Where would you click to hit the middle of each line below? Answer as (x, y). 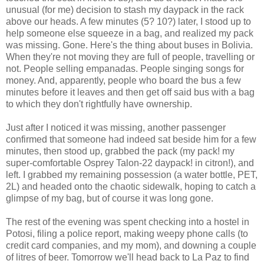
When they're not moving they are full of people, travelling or (130, 57)
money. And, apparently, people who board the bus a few (123, 80)
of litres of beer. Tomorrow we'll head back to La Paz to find (128, 257)
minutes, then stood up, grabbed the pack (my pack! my (120, 151)
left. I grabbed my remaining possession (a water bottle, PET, (132, 174)
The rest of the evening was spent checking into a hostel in (128, 222)
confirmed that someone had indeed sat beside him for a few (131, 139)
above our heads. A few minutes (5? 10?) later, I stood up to (128, 21)
